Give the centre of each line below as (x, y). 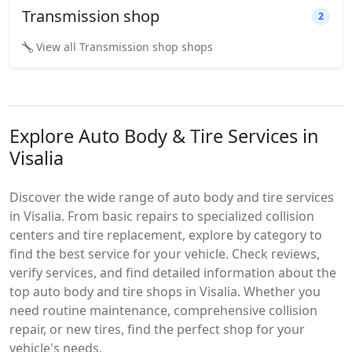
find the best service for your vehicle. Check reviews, (165, 254)
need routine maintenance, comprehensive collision (163, 311)
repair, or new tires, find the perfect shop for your (157, 330)
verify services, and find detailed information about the (173, 273)
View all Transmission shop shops (123, 47)
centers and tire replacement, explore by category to (166, 235)
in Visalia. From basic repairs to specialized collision (162, 216)
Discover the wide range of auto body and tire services (172, 198)
